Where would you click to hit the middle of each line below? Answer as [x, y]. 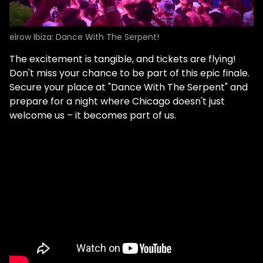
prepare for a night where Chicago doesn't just [117, 101]
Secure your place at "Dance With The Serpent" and [129, 87]
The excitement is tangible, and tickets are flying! [123, 59]
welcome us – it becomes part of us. [93, 115]
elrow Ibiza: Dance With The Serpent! [84, 37]
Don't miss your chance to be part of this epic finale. [129, 73]
